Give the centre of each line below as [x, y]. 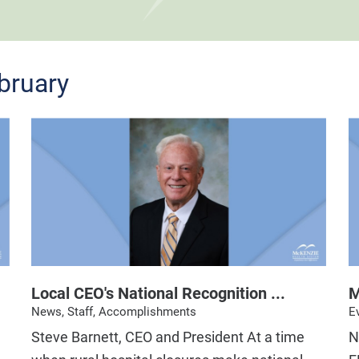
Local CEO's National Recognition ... [159, 293]
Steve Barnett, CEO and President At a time [168, 338]
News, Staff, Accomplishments [114, 311]
